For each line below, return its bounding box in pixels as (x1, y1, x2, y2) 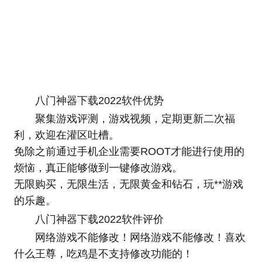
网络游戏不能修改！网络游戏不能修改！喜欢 (35, 232, 246, 244)
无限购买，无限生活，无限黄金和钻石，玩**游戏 (13, 178, 243, 191)
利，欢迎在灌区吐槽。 (13, 129, 119, 142)
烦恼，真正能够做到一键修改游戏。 (13, 162, 182, 174)
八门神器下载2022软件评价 (35, 213, 164, 225)
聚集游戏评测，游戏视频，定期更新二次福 (35, 113, 235, 125)
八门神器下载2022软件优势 (35, 94, 164, 106)
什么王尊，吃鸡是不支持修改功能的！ (13, 248, 193, 260)
